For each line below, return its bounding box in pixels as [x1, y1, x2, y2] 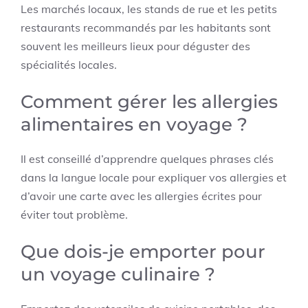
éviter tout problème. [21, 207, 128, 221]
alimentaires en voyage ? [21, 113, 247, 135]
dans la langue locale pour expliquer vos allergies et [21, 170, 287, 184]
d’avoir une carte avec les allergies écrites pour [21, 188, 262, 203]
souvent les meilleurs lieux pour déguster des [21, 38, 250, 53]
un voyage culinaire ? [21, 263, 215, 285]
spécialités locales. [21, 57, 117, 71]
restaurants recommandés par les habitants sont [21, 20, 271, 34]
